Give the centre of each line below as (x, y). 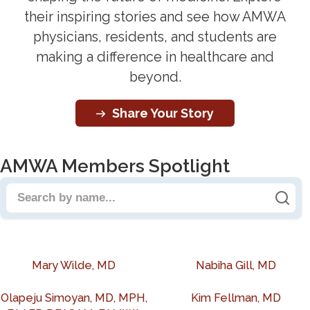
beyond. (155, 77)
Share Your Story (163, 113)
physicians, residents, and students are (155, 37)
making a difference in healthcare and (155, 57)
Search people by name (80, 184)
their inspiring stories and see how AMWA (155, 17)
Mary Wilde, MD (74, 266)
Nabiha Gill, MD (236, 266)
